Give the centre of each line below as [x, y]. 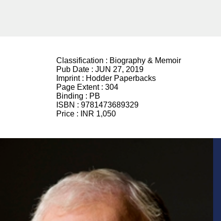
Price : [68, 114]
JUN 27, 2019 [119, 69]
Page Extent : [81, 87]
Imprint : [71, 78]
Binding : [73, 96]
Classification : [83, 60]
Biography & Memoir [145, 60]
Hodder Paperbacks [121, 78]
